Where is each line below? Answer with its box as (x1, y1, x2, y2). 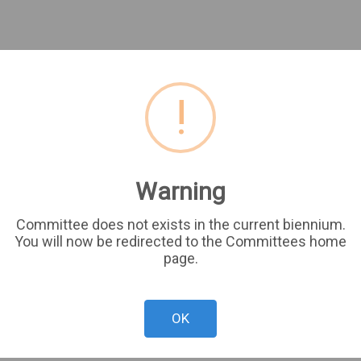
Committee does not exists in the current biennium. (15, 216, 346, 234)
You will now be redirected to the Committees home (15, 233, 346, 251)
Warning (135, 177, 226, 206)
